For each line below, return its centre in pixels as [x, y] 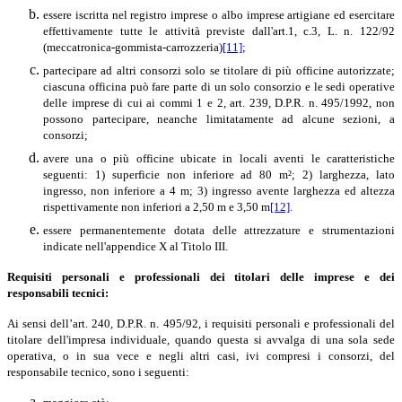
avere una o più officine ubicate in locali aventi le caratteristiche [219, 158]
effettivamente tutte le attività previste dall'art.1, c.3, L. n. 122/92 [219, 31]
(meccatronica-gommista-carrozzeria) [133, 47]
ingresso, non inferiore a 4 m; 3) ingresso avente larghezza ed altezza [219, 190]
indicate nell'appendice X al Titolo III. [135, 246]
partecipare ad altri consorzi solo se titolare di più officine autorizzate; [219, 70]
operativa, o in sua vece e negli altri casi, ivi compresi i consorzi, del [201, 355]
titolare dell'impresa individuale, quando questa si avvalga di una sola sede [201, 339]
